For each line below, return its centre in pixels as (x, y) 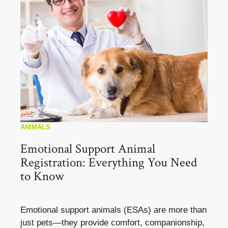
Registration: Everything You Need (109, 163)
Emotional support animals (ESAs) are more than (113, 210)
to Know (42, 177)
